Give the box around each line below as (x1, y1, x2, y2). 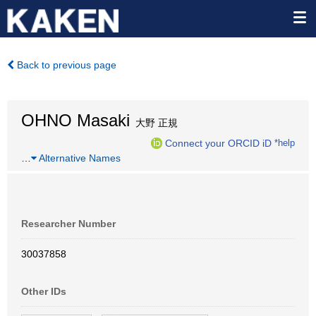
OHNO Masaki (21, 111, 130, 130)
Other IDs (21, 286, 66, 297)
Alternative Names (37, 152, 121, 164)
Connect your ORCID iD (165, 137, 272, 149)
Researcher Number (21, 218, 116, 229)
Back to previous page (14, 59, 116, 71)
